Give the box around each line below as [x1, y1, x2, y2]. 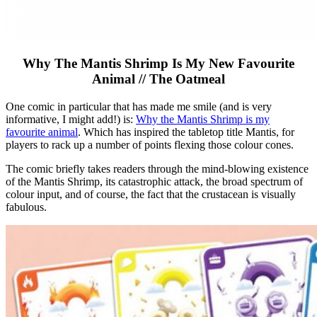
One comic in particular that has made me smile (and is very [6, 100, 272, 113]
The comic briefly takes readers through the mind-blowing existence [6, 163, 309, 175]
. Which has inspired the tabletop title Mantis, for [78, 126, 294, 139]
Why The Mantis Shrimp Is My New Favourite [23, 56, 294, 71]
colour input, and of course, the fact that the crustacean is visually [6, 188, 296, 201]
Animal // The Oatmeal [92, 71, 225, 87]
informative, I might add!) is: [6, 113, 136, 126]
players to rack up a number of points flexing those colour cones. [6, 139, 294, 151]
